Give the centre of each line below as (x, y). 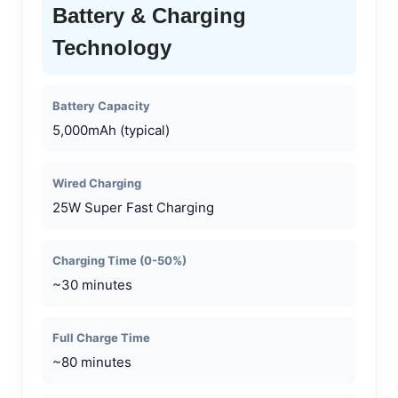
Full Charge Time (101, 337)
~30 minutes (92, 284)
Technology (112, 47)
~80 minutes (92, 362)
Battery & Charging (149, 15)
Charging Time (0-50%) (119, 260)
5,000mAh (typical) (111, 130)
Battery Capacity (101, 105)
